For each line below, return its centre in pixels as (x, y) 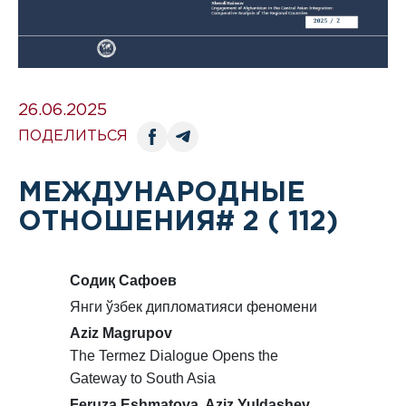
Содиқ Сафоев (123, 280)
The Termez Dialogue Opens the (174, 355)
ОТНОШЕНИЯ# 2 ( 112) (178, 222)
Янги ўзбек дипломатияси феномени (193, 306)
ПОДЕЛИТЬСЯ (73, 136)
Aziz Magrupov (121, 333)
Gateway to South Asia (142, 378)
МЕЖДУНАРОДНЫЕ (162, 193)
